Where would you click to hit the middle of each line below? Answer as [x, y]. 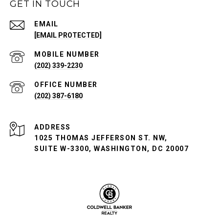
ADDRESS [53, 127]
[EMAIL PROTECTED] [68, 35]
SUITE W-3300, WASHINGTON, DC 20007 [111, 149]
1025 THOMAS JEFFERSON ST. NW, [102, 138]
